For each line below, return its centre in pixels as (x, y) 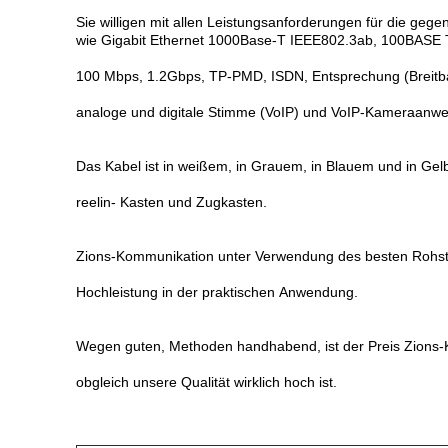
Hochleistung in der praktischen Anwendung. (217, 292)
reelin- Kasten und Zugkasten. (171, 202)
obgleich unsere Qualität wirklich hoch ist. (206, 382)
